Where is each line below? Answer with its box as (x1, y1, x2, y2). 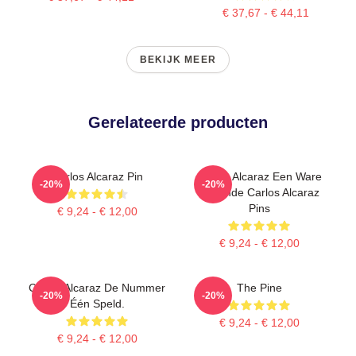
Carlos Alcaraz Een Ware (196, 169, 322, 183)
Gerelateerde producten (88, 113, 268, 131)
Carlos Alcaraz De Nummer (29, 281, 165, 294)
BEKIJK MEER (139, 53, 217, 65)
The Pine (236, 281, 282, 294)
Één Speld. (69, 296, 125, 310)
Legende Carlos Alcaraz (199, 185, 319, 199)
